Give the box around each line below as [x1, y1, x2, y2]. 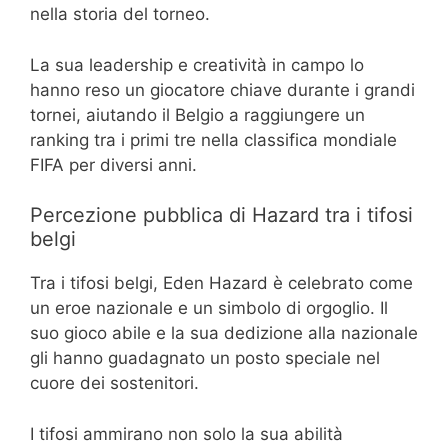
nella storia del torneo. [30, 4, 210, 25]
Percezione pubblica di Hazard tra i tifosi [30, 203, 413, 228]
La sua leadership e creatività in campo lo [30, 54, 364, 75]
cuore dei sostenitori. [30, 373, 199, 394]
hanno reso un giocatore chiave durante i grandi [30, 79, 415, 100]
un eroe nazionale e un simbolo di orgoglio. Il [30, 298, 388, 319]
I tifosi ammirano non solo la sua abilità [30, 423, 343, 444]
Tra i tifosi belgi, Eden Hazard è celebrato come [30, 273, 413, 294]
